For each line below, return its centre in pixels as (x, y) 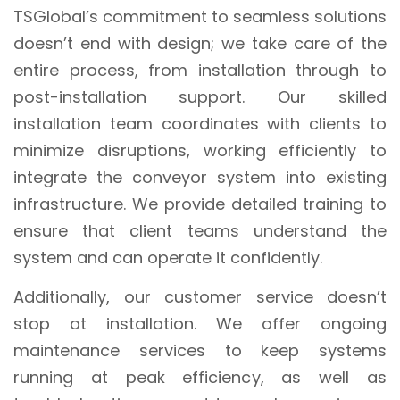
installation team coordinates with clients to (200, 123)
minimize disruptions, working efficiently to (200, 150)
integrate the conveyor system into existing (200, 177)
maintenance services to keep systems (200, 350)
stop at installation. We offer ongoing (200, 323)
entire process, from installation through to (200, 70)
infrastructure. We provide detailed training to (200, 204)
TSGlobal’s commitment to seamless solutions (200, 16)
